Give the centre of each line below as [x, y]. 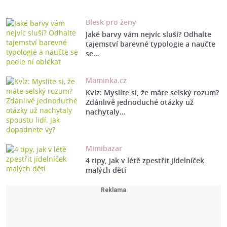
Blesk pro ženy [111, 22]
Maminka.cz [106, 81]
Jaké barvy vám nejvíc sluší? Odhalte [148, 34]
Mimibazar [104, 148]
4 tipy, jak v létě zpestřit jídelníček [145, 161]
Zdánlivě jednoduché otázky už [139, 102]
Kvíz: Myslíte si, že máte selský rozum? [152, 93]
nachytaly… [105, 112]
